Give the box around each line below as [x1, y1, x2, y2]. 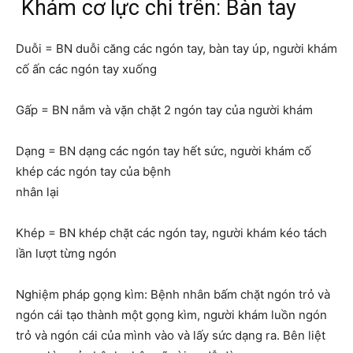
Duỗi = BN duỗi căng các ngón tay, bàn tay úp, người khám [16, 41, 337, 57]
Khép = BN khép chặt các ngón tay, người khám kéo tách [16, 225, 327, 241]
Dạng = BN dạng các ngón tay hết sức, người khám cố [16, 143, 311, 159]
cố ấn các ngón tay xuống [16, 61, 157, 77]
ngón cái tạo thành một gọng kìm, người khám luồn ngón [16, 307, 327, 323]
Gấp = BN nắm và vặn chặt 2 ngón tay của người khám [16, 102, 313, 118]
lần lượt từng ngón [16, 246, 117, 262]
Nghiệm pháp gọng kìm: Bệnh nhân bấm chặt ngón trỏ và [16, 287, 330, 303]
